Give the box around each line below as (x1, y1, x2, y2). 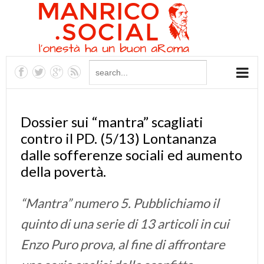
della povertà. (21, 163, 106, 180)
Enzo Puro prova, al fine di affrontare (21, 236, 225, 252)
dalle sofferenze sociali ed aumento (21, 146, 242, 163)
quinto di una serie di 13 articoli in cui (21, 216, 229, 232)
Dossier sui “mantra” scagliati (21, 113, 203, 130)
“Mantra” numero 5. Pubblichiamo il (21, 195, 219, 211)
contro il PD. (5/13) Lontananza (21, 130, 216, 147)
